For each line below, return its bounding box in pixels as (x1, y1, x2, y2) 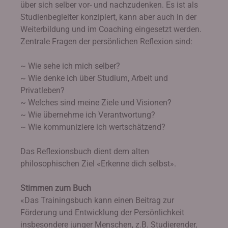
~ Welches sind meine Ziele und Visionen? (20, 98, 172, 107)
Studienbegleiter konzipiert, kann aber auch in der (20, 12, 196, 22)
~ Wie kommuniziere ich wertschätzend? (20, 122, 165, 132)
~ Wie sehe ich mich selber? (20, 61, 120, 71)
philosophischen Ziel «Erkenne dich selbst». (20, 159, 176, 168)
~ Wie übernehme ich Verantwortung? (20, 110, 155, 120)
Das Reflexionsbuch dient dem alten (20, 147, 149, 156)
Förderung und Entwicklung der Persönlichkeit (20, 208, 184, 217)
